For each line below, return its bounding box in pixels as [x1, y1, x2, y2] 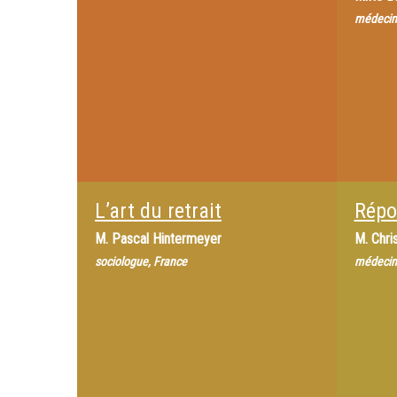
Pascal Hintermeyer [112, 230, 222, 247]
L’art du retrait [95, 198, 222, 223]
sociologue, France [95, 254, 187, 269]
